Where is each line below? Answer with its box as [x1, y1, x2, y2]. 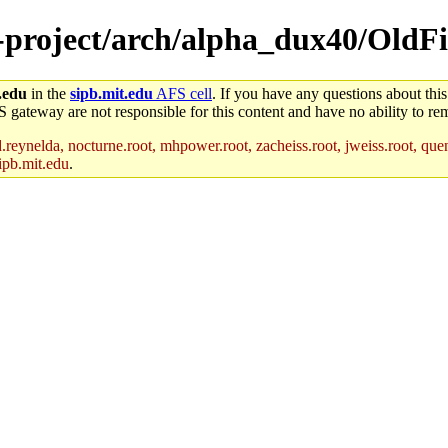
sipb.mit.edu [70, 84, 153, 102]
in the [27, 84, 70, 102]
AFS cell [153, 84, 212, 102]
